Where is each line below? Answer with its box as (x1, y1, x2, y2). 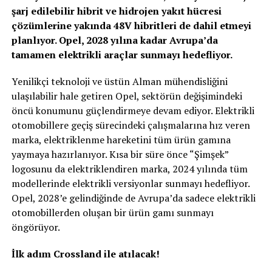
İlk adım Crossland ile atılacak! (11, 246, 160, 260)
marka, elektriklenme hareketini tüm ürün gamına (11, 132, 231, 146)
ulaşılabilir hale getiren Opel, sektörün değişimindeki (11, 89, 242, 103)
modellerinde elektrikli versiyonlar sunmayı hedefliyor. (11, 176, 250, 190)
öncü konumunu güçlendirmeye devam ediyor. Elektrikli (11, 103, 254, 117)
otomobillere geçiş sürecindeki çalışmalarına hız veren (11, 118, 250, 132)
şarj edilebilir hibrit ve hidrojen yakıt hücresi (11, 4, 222, 18)
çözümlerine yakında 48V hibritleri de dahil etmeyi (11, 18, 251, 32)
